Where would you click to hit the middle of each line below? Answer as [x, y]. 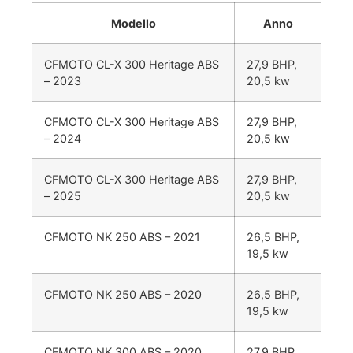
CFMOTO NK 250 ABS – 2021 [122, 237]
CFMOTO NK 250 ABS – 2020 [123, 295]
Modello [133, 24]
